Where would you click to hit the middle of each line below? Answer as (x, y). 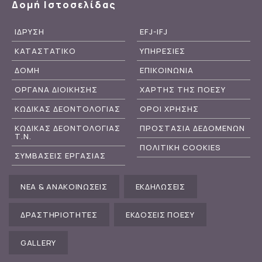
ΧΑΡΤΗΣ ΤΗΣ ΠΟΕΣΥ (183, 89)
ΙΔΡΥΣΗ (30, 31)
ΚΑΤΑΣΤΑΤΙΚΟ (45, 51)
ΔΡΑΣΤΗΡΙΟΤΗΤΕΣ (59, 214)
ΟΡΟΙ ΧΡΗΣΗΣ (169, 108)
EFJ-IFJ (154, 31)
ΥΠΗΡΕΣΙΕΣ (163, 51)
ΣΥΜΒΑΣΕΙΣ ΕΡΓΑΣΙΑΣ (60, 155)
